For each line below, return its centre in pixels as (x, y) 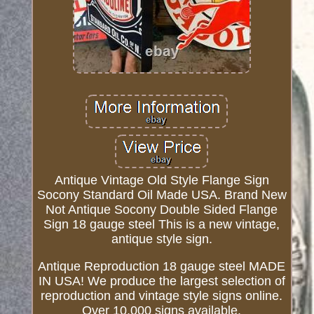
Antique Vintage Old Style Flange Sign (162, 180)
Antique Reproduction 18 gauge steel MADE (162, 267)
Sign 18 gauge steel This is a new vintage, (162, 225)
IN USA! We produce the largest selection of (162, 281)
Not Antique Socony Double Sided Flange (162, 210)
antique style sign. (162, 239)
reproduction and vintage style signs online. (162, 296)
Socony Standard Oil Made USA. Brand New (162, 195)
